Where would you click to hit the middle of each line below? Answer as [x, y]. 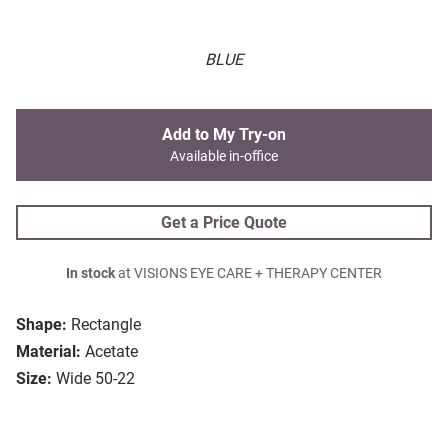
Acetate [111, 352]
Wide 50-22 [95, 379]
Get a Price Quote [224, 223]
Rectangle [106, 325]
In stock [90, 274]
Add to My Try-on [224, 135]
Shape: [41, 325]
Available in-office [224, 157]
